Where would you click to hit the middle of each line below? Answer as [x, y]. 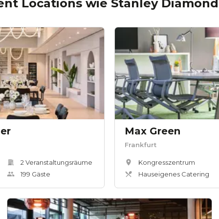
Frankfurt [141, 145]
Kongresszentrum [167, 163]
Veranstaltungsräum [56, 163]
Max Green [153, 131]
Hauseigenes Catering [174, 174]
